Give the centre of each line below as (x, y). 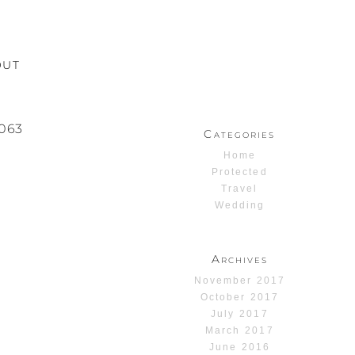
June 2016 (240, 347)
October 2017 (240, 297)
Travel (240, 188)
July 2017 (240, 313)
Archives (240, 259)
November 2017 (240, 280)
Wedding (240, 205)
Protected (240, 172)
